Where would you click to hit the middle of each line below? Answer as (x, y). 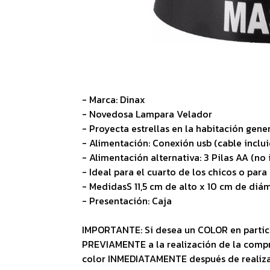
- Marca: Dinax (113, 100)
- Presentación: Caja (127, 201)
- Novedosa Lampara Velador (147, 114)
